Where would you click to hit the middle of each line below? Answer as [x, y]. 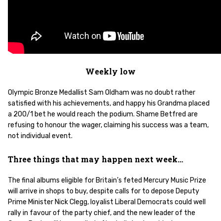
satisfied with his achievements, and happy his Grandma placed [109, 103]
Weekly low [110, 71]
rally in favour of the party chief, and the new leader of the [102, 213]
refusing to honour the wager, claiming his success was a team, [108, 125]
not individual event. [40, 136]
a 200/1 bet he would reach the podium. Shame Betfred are [103, 114]
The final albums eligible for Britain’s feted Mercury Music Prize [107, 180]
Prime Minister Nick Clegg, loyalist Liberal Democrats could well [107, 202]
